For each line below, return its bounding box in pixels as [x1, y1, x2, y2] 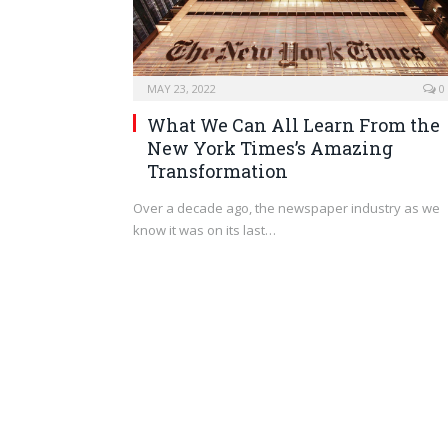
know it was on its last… [133, 221, 276, 240]
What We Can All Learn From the [147, 113, 440, 138]
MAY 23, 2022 [147, 81, 216, 97]
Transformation [147, 159, 288, 184]
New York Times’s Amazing [147, 136, 393, 161]
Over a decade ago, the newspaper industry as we [133, 199, 440, 218]
